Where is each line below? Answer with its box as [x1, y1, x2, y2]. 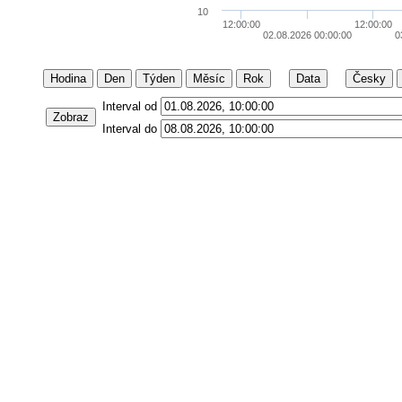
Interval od [101, 100, 157, 114]
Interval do [101, 122, 157, 136]
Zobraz [52, 110, 89, 125]
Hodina [49, 72, 86, 86]
